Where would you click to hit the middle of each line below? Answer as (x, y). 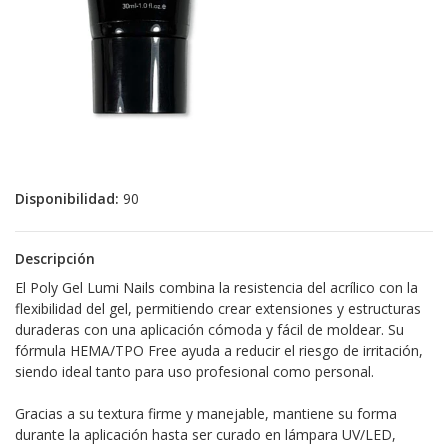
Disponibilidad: (67, 198)
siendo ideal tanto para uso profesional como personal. (194, 371)
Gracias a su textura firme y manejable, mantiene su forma (206, 413)
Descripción (55, 258)
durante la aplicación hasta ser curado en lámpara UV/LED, (205, 434)
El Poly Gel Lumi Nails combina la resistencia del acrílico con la (216, 287)
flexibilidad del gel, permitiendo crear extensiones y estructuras (218, 308)
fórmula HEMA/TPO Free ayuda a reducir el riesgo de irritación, (219, 350)
